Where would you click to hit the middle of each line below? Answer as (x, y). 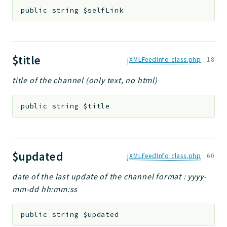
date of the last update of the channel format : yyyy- (109, 176)
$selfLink (103, 10)
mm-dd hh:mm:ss (45, 189)
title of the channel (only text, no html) (85, 80)
